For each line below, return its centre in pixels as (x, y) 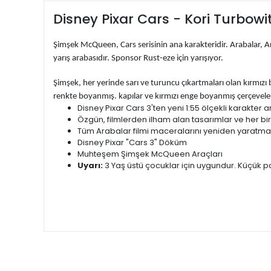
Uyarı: (91, 165)
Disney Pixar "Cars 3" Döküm (132, 142)
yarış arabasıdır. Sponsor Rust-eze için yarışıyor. (138, 58)
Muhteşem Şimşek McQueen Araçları (150, 154)
